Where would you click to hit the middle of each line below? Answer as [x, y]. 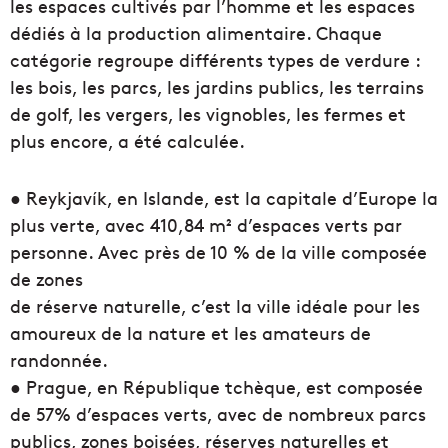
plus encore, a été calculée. [127, 141]
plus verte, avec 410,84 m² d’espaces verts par [206, 225]
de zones [46, 279]
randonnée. [59, 360]
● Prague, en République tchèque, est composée [216, 387]
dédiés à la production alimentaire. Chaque [196, 33]
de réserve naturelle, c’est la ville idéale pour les [215, 306]
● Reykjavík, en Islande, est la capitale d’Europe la [224, 198]
